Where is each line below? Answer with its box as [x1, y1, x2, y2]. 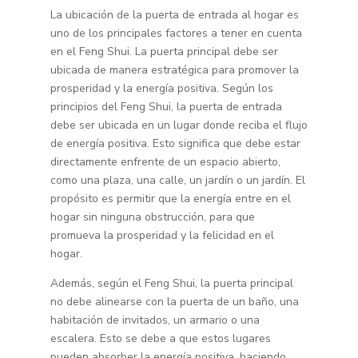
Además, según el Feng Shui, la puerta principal [50, 276, 293, 292]
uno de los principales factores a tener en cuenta [50, 26, 302, 42]
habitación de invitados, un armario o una [50, 312, 260, 328]
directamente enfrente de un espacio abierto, [50, 154, 280, 170]
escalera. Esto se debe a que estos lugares [50, 331, 271, 347]
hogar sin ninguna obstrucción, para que [50, 209, 255, 225]
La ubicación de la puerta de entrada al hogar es [50, 7, 299, 23]
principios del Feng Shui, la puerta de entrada [50, 99, 282, 115]
